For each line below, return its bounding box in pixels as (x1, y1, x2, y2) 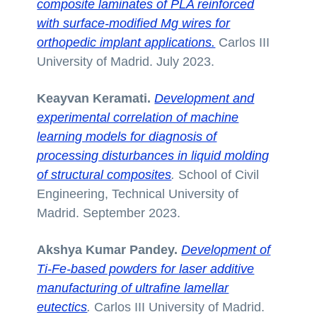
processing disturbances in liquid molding (37, 148, 270, 163)
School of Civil (175, 167, 260, 182)
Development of (181, 242, 271, 257)
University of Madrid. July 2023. (37, 54, 215, 69)
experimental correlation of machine (37, 110, 239, 125)
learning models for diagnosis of (37, 129, 217, 144)
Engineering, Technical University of (37, 186, 239, 201)
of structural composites (37, 167, 172, 182)
